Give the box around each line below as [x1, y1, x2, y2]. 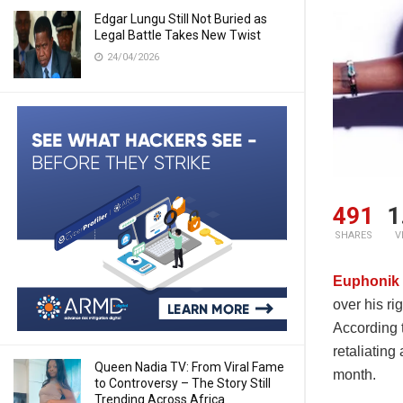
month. [333, 367, 376, 383]
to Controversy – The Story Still [94, 376, 271, 390]
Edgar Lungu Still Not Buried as [94, 12, 267, 26]
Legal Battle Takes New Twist [94, 28, 261, 42]
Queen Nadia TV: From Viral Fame [94, 360, 284, 374]
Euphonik [333, 273, 399, 290]
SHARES [334, 229, 372, 242]
